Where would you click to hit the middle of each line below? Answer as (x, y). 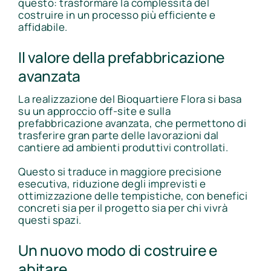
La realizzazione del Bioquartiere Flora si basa (130, 99)
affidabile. (43, 27)
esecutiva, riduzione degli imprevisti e (112, 183)
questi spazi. (50, 220)
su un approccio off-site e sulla (94, 111)
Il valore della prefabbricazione (122, 57)
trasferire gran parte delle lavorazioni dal (119, 135)
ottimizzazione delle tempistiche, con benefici (133, 195)
